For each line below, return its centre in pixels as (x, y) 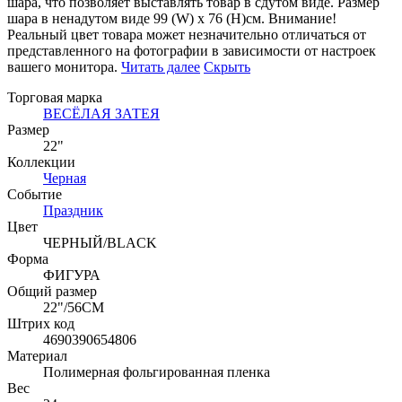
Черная (65, 178)
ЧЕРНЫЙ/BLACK (100, 242)
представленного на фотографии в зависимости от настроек (192, 50)
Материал (37, 355)
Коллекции (41, 162)
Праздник (73, 210)
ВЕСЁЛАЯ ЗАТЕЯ (101, 113)
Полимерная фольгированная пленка (157, 371)
